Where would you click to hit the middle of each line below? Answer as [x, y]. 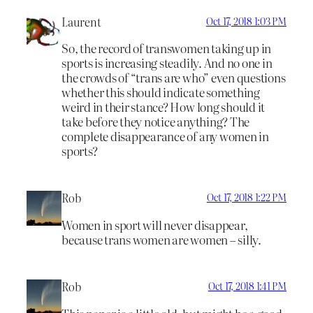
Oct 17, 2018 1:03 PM [246, 21]
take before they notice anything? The [156, 122]
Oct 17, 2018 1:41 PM [247, 285]
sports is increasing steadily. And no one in [167, 63]
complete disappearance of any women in [165, 136]
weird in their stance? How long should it [163, 107]
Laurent [81, 21]
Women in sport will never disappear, [155, 224]
